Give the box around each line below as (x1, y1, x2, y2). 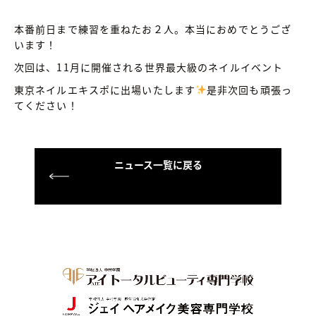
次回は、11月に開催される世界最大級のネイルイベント (14, 59, 284, 74)
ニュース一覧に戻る (114, 157, 202, 171)
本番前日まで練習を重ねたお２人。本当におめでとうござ (14, 21, 292, 36)
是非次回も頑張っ (206, 82, 292, 97)
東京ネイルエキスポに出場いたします (14, 82, 196, 97)
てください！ (14, 97, 78, 112)
